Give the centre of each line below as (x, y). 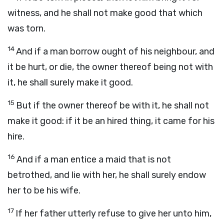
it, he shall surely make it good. (70, 82)
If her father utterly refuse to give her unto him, (113, 213)
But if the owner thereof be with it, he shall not (112, 105)
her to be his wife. (44, 190)
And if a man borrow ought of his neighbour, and (115, 51)
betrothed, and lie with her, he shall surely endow (107, 175)
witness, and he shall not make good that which (105, 13)
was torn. (26, 28)
